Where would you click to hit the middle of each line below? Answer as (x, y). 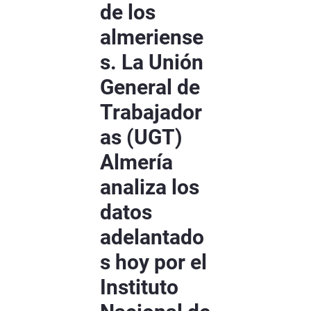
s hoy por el (153, 262)
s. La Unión (152, 62)
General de (150, 87)
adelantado (152, 237)
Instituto (139, 287)
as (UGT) (141, 137)
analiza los (150, 187)
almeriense (152, 37)
